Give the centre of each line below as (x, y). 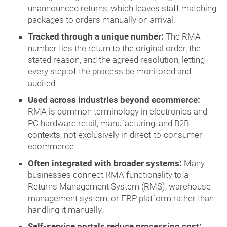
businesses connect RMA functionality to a (108, 175)
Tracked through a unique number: (96, 37)
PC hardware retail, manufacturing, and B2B (108, 123)
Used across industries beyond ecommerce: (114, 100)
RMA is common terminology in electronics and (118, 112)
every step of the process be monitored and (109, 72)
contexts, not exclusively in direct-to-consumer (115, 135)
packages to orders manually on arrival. (102, 20)
